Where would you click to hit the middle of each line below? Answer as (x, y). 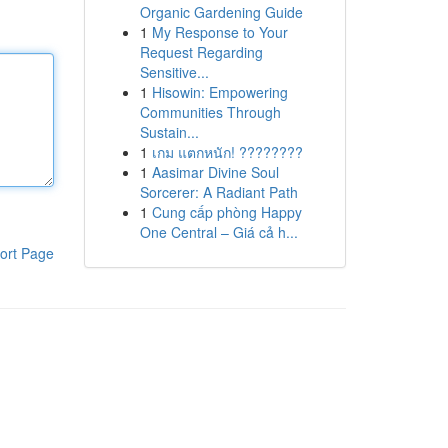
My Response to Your (219, 32)
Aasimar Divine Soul (215, 172)
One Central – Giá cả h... (218, 232)
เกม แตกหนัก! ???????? (227, 152)
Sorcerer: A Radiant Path (218, 192)
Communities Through (210, 112)
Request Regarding (201, 52)
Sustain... (169, 132)
